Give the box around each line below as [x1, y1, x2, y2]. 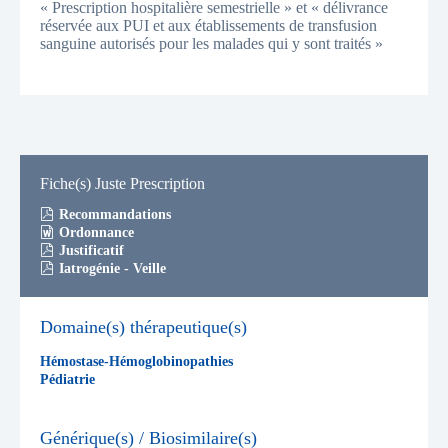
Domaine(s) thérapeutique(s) [40, 317, 247, 338]
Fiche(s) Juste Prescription [40, 174, 205, 192]
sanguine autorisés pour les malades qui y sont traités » [40, 34, 383, 52]
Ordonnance [59, 225, 134, 241]
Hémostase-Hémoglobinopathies [40, 353, 233, 369]
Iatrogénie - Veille [59, 261, 166, 277]
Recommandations [59, 207, 171, 223]
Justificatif [59, 243, 124, 259]
